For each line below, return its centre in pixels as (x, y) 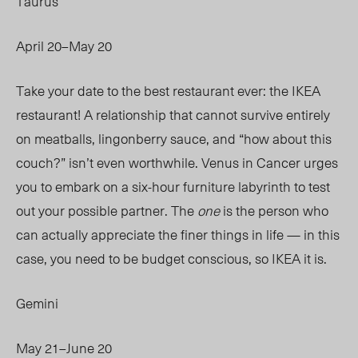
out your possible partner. (93, 211)
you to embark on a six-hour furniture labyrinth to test (173, 187)
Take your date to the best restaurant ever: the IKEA (168, 91)
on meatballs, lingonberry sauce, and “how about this (174, 139)
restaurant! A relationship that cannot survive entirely (173, 115)
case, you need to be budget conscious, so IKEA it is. (175, 259)
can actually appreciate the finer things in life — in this (178, 235)
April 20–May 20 (64, 46)
